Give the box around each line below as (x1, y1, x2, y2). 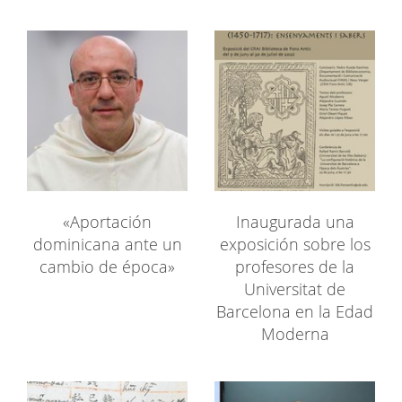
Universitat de (244, 278, 345, 301)
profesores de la (235, 256, 354, 278)
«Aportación (63, 211, 152, 233)
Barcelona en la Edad (216, 301, 373, 323)
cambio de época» (39, 256, 175, 278)
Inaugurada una (235, 211, 354, 233)
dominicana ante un (32, 233, 182, 256)
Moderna (260, 323, 329, 345)
